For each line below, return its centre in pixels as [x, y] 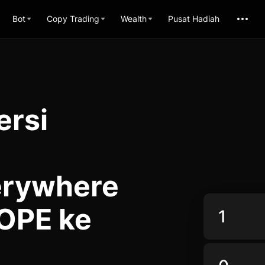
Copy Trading [73, 19]
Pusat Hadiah [194, 19]
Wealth [134, 19]
